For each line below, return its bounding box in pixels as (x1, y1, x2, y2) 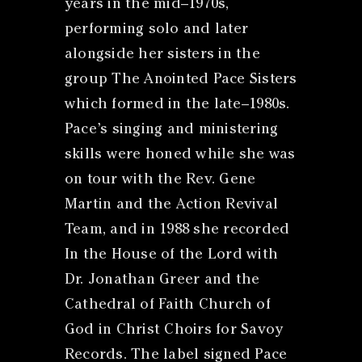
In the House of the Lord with (64, 247, 279, 263)
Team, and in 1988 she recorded (64, 222, 290, 238)
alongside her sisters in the (64, 47, 260, 62)
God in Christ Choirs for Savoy (64, 322, 284, 338)
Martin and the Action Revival (64, 197, 279, 213)
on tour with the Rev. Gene (64, 172, 256, 187)
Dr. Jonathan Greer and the (64, 272, 260, 288)
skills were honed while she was (64, 147, 296, 162)
